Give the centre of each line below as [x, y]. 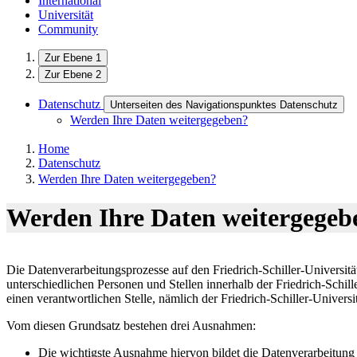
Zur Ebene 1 [73, 58]
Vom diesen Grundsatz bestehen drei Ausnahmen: [131, 325]
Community [68, 29]
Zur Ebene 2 [73, 75]
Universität [66, 15]
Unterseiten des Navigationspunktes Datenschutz [224, 105]
